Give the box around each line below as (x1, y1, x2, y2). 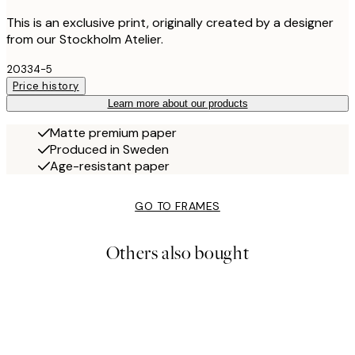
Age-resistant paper (50, 158, 170, 175)
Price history (13, 79, 79, 94)
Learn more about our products (107, 97, 248, 110)
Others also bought (105, 241, 250, 266)
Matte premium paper (50, 124, 177, 142)
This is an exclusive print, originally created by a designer (6, 14, 334, 32)
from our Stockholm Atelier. (6, 31, 163, 48)
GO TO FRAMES (135, 199, 220, 214)
